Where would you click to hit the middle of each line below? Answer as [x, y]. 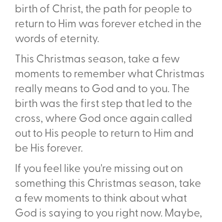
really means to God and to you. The [102, 89]
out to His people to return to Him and [104, 134]
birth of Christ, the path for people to [103, 10]
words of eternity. [58, 39]
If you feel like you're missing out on [99, 169]
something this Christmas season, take [108, 184]
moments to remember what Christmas [110, 75]
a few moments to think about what [101, 199]
